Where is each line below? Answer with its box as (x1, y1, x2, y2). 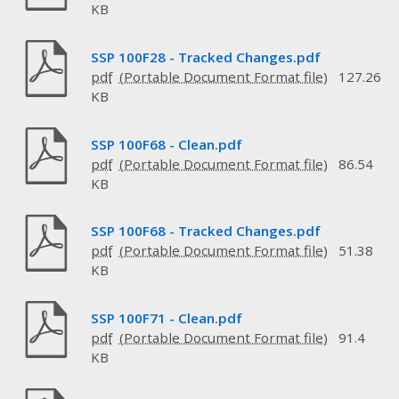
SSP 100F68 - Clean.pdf (90, 134, 242, 153)
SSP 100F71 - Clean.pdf (90, 308, 242, 327)
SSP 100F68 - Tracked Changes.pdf (90, 222, 321, 240)
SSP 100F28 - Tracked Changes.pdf (90, 48, 321, 67)
